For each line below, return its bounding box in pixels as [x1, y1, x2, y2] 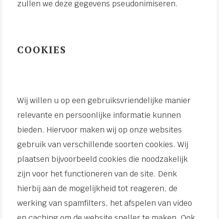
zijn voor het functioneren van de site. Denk [17, 169, 177, 179]
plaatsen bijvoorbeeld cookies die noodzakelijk [17, 154, 188, 164]
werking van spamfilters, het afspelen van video [17, 198, 192, 208]
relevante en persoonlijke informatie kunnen [17, 110, 181, 120]
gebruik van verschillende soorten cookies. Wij [17, 139, 188, 150]
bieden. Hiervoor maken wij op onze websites [17, 125, 182, 135]
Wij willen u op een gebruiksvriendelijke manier [17, 95, 191, 106]
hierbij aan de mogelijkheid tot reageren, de [17, 183, 177, 194]
